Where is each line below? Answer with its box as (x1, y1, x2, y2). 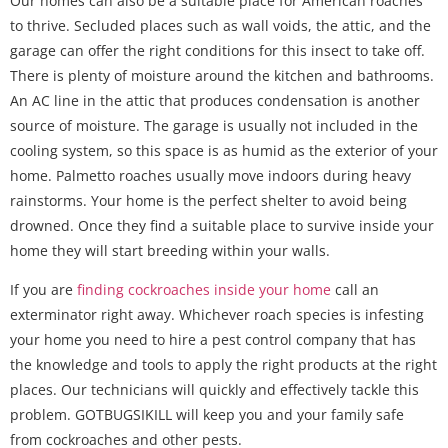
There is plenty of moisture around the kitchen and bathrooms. (10, 65, 434, 85)
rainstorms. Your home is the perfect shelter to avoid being (10, 190, 407, 210)
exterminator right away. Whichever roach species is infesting (10, 304, 424, 324)
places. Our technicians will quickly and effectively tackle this (10, 379, 419, 399)
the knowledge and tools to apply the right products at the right (10, 354, 437, 374)
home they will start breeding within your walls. (10, 240, 330, 260)
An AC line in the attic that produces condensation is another (10, 90, 420, 110)
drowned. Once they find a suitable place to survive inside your (10, 215, 434, 235)
